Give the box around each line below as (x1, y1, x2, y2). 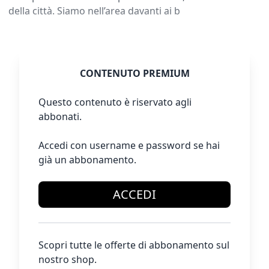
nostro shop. (38, 253, 97, 266)
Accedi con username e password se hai (38, 139, 220, 152)
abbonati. (38, 110, 82, 123)
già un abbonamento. (38, 153, 136, 166)
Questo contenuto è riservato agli (38, 95, 192, 109)
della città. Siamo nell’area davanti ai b (8, 4, 180, 17)
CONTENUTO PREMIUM (79, 67, 190, 80)
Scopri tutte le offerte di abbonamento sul (38, 238, 229, 252)
